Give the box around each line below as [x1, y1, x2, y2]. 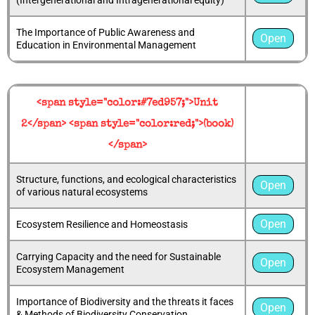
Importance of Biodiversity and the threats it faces [16, 295, 233, 307]
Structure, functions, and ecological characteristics [16, 173, 236, 185]
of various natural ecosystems [16, 186, 148, 198]
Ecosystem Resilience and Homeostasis [16, 218, 188, 230]
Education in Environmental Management [16, 39, 196, 51]
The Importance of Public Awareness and [16, 26, 195, 38]
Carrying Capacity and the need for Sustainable [16, 250, 221, 262]
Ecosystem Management [16, 263, 124, 275]
